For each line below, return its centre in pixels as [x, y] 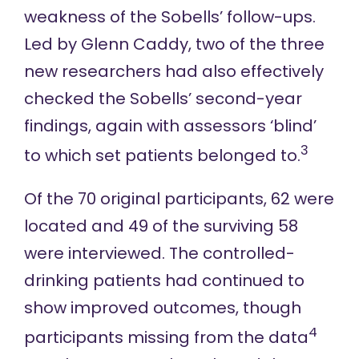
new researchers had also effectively [173, 72]
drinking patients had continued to [164, 281]
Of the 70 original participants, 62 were [179, 199]
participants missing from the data [166, 337]
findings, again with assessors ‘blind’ [170, 126]
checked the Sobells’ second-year [163, 99]
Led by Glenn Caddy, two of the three [174, 44]
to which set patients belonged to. [162, 156]
